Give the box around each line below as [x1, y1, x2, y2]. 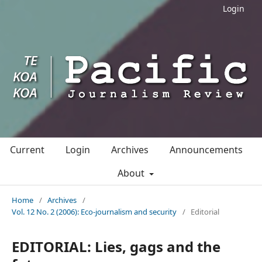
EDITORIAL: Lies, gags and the [12, 237, 220, 256]
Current [10, 143, 44, 156]
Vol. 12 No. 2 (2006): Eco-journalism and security [12, 206, 177, 217]
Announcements [170, 143, 243, 156]
